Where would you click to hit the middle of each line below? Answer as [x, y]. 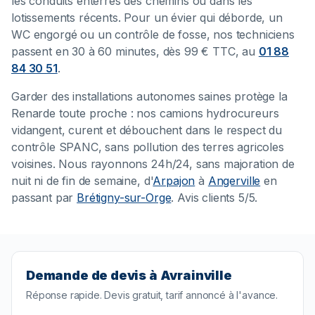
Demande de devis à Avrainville [129, 276]
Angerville [234, 181]
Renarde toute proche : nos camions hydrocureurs [145, 114]
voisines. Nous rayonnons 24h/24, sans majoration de [153, 164]
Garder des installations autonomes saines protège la [149, 97]
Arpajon [174, 181]
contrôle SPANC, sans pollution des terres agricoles [148, 147]
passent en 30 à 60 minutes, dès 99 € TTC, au [135, 52]
